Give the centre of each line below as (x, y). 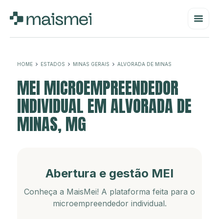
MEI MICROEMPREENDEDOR (98, 88)
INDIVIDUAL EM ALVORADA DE (104, 106)
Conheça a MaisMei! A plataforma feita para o (109, 192)
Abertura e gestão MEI (109, 173)
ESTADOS (53, 64)
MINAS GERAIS (91, 64)
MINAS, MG (52, 124)
